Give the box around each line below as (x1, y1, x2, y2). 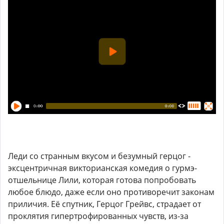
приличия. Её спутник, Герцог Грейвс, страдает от (8, 198, 201, 210)
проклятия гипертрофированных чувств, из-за (8, 210, 188, 222)
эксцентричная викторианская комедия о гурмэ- (8, 162, 197, 174)
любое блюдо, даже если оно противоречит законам (8, 186, 214, 198)
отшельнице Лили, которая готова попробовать (8, 174, 196, 186)
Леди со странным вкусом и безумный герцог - (8, 150, 190, 162)
